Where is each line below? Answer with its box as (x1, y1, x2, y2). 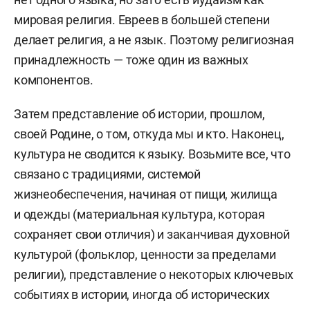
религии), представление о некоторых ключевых (14, 267, 294, 282)
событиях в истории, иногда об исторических (14, 287, 270, 302)
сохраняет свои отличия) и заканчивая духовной (14, 227, 290, 241)
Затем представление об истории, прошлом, (14, 107, 265, 121)
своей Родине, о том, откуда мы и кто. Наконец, (14, 127, 284, 141)
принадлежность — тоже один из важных (14, 53, 248, 67)
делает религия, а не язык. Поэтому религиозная (14, 33, 294, 47)
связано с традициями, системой (14, 167, 201, 181)
